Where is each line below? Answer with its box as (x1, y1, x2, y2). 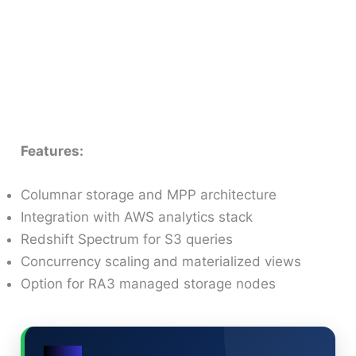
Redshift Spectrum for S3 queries (21, 231, 234, 248)
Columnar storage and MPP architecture (21, 187, 277, 203)
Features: (21, 142, 84, 159)
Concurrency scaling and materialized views (21, 253, 302, 270)
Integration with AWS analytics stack (21, 209, 253, 226)
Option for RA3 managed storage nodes (21, 276, 277, 292)
